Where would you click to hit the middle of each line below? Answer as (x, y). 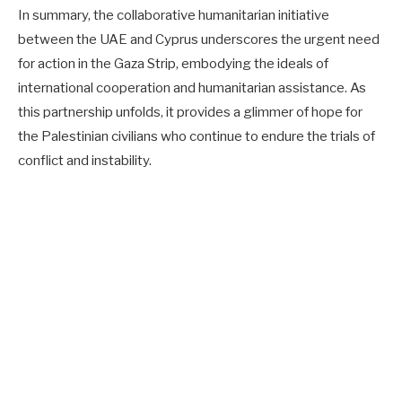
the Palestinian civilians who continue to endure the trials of (197, 136)
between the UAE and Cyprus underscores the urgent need (199, 39)
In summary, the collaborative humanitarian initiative (174, 15)
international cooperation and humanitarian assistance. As (192, 87)
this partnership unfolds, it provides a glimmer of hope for (190, 112)
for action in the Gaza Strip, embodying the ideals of (173, 63)
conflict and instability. (85, 160)
